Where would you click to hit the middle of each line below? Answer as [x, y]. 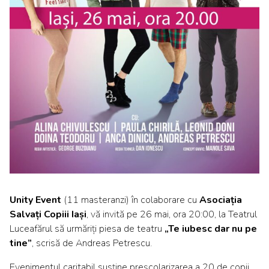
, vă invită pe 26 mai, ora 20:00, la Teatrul [172, 214]
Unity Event [35, 200]
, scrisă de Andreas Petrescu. [92, 243]
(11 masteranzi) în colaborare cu [130, 200]
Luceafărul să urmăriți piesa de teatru [87, 228]
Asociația [221, 200]
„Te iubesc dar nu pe [211, 228]
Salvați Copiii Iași [48, 214]
